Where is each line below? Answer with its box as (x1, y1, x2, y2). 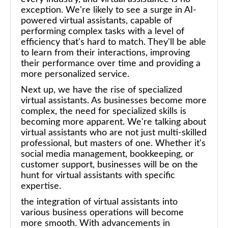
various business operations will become (21, 208, 184, 217)
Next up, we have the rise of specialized (21, 85, 182, 95)
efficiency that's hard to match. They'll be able (21, 37, 206, 47)
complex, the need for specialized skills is (21, 106, 186, 116)
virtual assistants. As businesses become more (21, 96, 207, 105)
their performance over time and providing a (21, 59, 201, 68)
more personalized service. (21, 69, 129, 79)
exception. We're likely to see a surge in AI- (21, 5, 196, 15)
